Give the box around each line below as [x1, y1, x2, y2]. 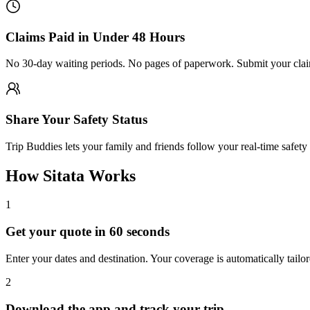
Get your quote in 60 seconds [6, 224, 170, 239]
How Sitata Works [6, 166, 136, 185]
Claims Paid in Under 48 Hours [6, 29, 185, 44]
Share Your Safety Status [6, 111, 147, 127]
